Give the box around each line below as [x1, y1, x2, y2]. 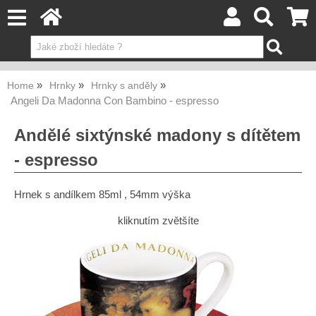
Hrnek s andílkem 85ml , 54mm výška [14, 188, 190, 200]
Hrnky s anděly [91, 80, 157, 91]
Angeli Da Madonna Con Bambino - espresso [11, 95, 219, 107]
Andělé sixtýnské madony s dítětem [14, 126, 300, 145]
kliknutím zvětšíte [117, 214, 199, 226]
